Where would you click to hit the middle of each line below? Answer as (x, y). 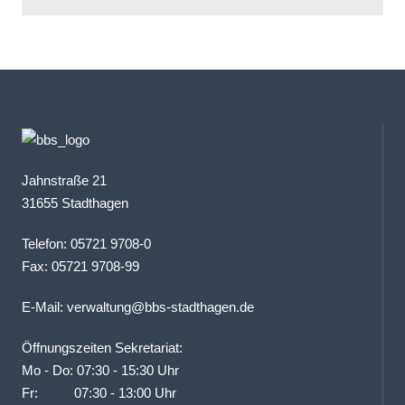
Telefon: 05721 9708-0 (86, 243)
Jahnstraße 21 (64, 180)
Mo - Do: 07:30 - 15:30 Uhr (100, 370)
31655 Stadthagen (75, 202)
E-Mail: (44, 306)
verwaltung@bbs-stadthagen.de (160, 306)
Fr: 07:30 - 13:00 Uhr (99, 392)
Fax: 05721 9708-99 (80, 266)
